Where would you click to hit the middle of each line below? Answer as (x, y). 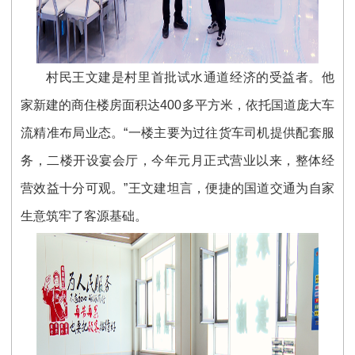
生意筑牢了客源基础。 (84, 216)
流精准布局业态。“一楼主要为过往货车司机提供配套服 (177, 132)
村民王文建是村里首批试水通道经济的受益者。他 (190, 77)
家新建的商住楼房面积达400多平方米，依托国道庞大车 (177, 105)
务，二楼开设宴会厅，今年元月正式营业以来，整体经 (177, 160)
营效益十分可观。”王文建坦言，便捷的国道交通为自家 (177, 188)
